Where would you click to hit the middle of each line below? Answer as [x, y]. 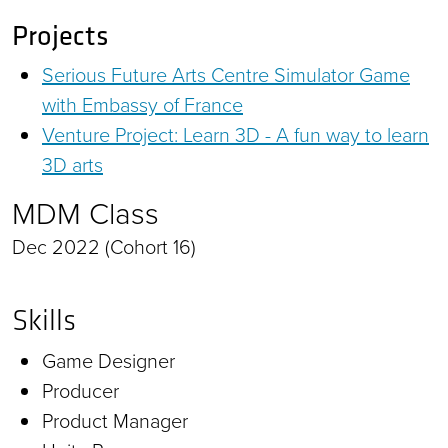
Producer [80, 390]
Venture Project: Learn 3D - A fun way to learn [235, 134]
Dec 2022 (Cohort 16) [104, 246]
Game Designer [108, 360]
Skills [44, 319]
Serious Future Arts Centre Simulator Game [226, 74]
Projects [60, 34]
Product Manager [115, 420]
